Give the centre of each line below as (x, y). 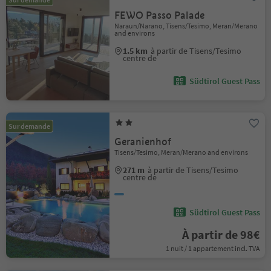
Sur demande (29, 126)
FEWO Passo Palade (160, 15)
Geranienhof (143, 142)
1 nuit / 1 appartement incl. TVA (213, 248)
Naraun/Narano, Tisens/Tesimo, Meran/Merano (186, 26)
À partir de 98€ (221, 234)
